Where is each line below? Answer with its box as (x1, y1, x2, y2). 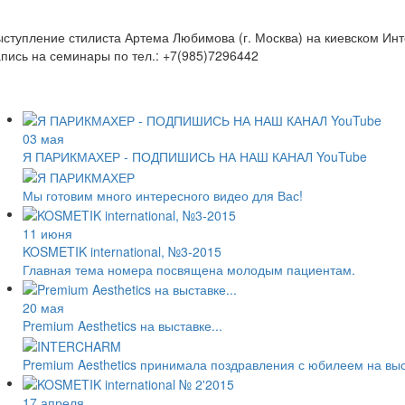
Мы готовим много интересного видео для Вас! (23, 185, 303, 204)
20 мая (23, 298, 64, 317)
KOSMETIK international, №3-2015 (23, 241, 221, 260)
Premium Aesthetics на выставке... (23, 316, 222, 335)
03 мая (23, 129, 64, 148)
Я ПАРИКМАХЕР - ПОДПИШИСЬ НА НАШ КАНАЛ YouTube (23, 147, 367, 166)
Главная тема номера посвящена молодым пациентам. (23, 259, 355, 278)
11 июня (23, 223, 72, 242)
